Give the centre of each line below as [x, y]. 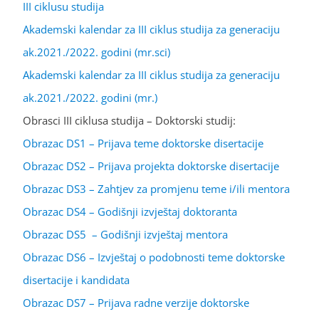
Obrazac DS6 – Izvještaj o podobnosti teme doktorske [154, 257]
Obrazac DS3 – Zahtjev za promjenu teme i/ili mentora [156, 188]
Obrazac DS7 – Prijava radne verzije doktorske [136, 302]
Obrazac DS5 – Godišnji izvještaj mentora [125, 234]
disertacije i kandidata [76, 279]
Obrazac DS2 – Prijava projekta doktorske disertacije [151, 166]
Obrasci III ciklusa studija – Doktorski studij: [129, 120]
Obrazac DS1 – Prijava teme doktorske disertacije [143, 143]
